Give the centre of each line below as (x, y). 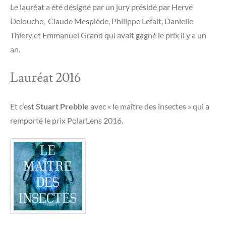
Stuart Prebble (62, 106)
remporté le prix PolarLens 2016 (66, 121)
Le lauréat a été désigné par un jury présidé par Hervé (101, 7)
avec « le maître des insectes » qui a (149, 106)
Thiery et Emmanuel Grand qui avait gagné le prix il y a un (108, 35)
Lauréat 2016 (45, 78)
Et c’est (23, 106)
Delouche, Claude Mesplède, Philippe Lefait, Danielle (102, 21)
